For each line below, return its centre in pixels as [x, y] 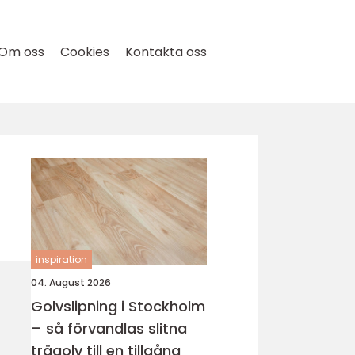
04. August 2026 [71, 282]
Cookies [85, 52]
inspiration [61, 260]
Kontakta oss [166, 52]
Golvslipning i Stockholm [118, 306]
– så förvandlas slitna [109, 328]
